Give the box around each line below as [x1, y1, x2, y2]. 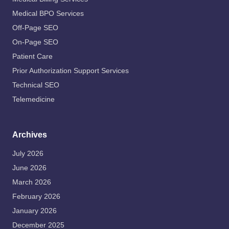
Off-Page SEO [12, 24, 58, 32]
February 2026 [12, 193, 60, 201]
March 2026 [12, 178, 51, 187]
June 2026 [12, 164, 47, 172]
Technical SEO [12, 81, 59, 89]
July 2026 [12, 150, 43, 158]
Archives [12, 130, 47, 140]
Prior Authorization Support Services [12, 67, 129, 75]
